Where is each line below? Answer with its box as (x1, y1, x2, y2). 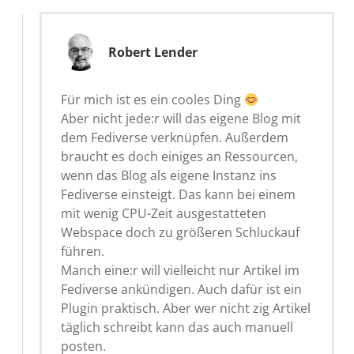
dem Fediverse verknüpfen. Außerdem (61, 128, 288, 146)
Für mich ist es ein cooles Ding (61, 90, 244, 108)
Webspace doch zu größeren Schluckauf (61, 223, 299, 241)
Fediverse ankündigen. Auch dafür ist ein (61, 280, 302, 298)
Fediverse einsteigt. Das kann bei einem (61, 185, 296, 203)
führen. (61, 242, 104, 260)
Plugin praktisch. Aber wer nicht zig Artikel (61, 299, 311, 317)
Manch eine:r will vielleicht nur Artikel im (61, 261, 299, 279)
